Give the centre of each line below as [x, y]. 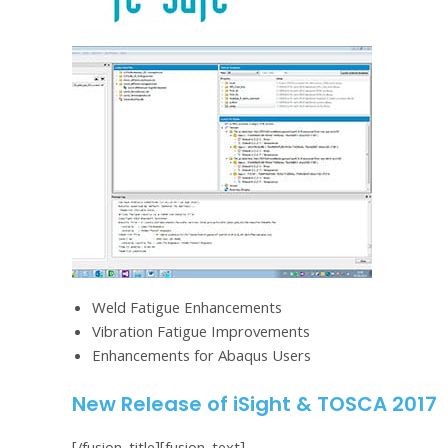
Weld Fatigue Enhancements [187, 310]
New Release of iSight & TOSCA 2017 [254, 404]
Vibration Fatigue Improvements [201, 334]
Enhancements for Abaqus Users [201, 358]
